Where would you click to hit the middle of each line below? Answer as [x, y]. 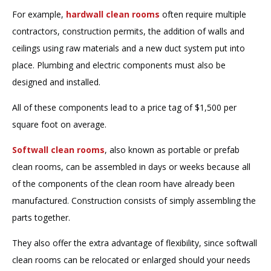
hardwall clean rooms [113, 14]
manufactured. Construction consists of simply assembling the [134, 200]
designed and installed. [56, 82]
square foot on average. [60, 124]
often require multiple [203, 14]
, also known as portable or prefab [172, 149]
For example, [39, 14]
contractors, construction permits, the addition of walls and [128, 31]
